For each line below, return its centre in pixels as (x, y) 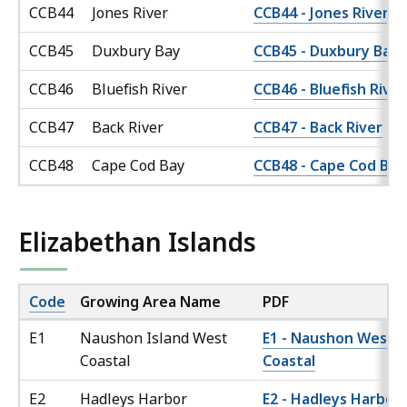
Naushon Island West (154, 338)
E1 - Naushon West (328, 338)
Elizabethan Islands (137, 242)
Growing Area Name (150, 302)
